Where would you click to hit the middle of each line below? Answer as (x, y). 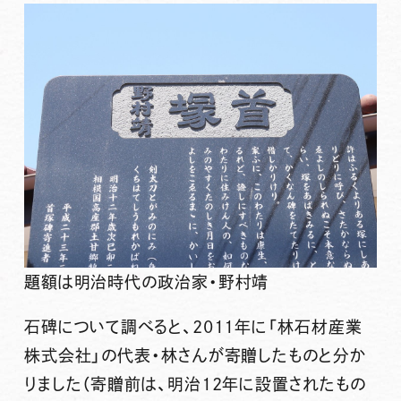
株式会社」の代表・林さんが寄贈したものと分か (195, 356)
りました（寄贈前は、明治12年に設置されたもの (195, 384)
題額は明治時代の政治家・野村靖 (146, 282)
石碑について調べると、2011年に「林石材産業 (193, 327)
